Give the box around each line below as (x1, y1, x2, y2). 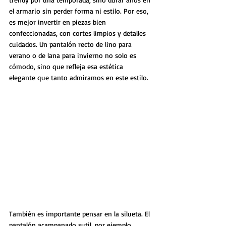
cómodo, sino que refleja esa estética (9, 62, 125, 71)
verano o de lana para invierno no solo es (9, 51, 138, 60)
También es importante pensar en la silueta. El (9, 209, 152, 218)
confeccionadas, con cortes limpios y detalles (9, 29, 148, 38)
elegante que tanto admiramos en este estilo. (9, 73, 148, 82)
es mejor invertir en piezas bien (9, 18, 108, 27)
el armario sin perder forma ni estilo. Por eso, (9, 7, 150, 16)
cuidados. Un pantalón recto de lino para (9, 40, 134, 49)
